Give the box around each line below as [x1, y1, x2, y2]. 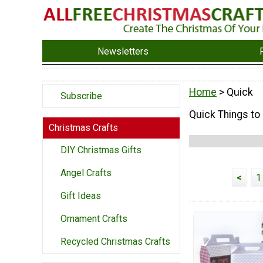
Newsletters [97, 45, 149, 57]
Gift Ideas [60, 190, 101, 202]
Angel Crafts [60, 167, 112, 179]
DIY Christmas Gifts [60, 144, 141, 156]
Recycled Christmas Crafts [60, 236, 170, 248]
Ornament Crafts [60, 213, 127, 225]
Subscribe [60, 90, 102, 102]
